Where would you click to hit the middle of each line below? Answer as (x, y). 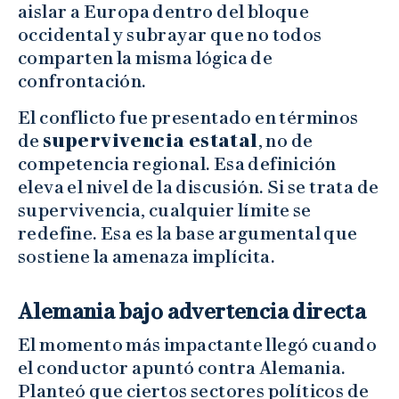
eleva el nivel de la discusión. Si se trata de (199, 187)
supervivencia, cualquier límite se (165, 211)
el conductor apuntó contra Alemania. (182, 368)
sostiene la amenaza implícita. (147, 257)
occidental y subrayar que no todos (170, 35)
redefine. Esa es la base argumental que (188, 234)
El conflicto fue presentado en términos (188, 118)
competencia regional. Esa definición (177, 164)
